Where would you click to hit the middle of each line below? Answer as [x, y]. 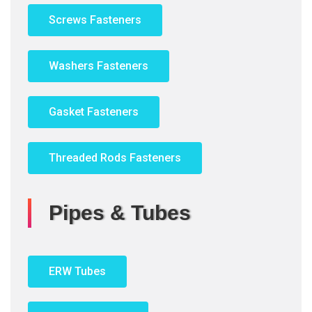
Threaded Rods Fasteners [115, 158]
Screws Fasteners [95, 20]
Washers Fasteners [99, 66]
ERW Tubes [77, 271]
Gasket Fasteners [94, 112]
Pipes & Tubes [120, 213]
